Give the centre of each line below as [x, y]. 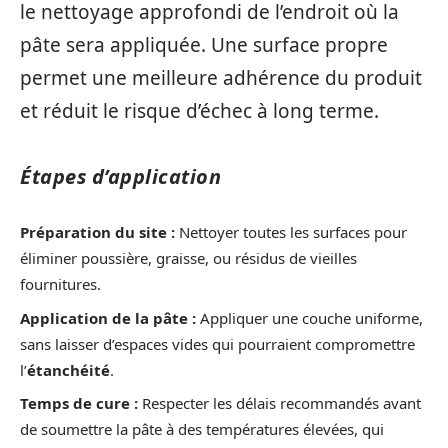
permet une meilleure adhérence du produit [221, 77]
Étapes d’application [120, 176]
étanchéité [68, 369]
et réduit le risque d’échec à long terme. [199, 110]
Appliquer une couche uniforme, [309, 317]
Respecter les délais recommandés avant [279, 403]
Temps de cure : [79, 403]
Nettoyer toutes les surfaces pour [291, 232]
